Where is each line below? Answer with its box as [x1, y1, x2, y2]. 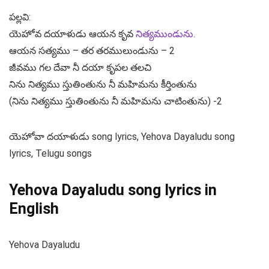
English [9, 200, 59, 218]
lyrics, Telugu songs [9, 148, 92, 160]
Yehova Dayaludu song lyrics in [9, 181, 217, 199]
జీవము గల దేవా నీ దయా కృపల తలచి [9, 62, 151, 74]
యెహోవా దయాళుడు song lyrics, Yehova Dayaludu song [9, 131, 235, 143]
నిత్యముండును [136, 28, 193, 40]
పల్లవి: [9, 11, 31, 23]
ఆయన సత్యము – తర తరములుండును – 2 [9, 45, 175, 57]
